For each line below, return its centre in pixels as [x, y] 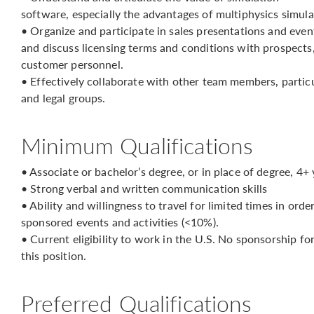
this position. [54, 255]
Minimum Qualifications [137, 145]
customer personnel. [72, 64]
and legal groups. [63, 98]
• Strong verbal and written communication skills [144, 188]
